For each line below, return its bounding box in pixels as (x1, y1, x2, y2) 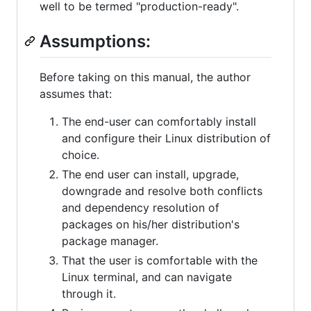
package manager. (62, 234, 158, 249)
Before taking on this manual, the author (40, 70, 251, 85)
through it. (62, 287, 116, 301)
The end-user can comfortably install (62, 115, 256, 129)
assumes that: (40, 87, 112, 101)
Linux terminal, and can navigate (62, 270, 232, 285)
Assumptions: (40, 31, 151, 52)
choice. (62, 148, 99, 162)
